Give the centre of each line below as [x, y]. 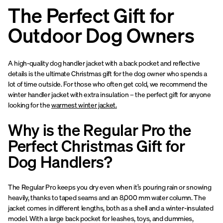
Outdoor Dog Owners [101, 36]
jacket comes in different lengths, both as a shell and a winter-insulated [111, 208]
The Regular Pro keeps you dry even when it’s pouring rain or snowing [110, 187]
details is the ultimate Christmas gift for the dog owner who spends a [108, 73]
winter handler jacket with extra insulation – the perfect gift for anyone [110, 94]
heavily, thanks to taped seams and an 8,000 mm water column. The [107, 197]
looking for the [30, 105]
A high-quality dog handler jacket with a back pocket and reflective [104, 63]
